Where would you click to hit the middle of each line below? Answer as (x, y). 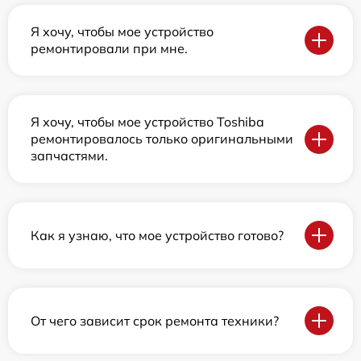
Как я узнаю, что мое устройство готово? (157, 235)
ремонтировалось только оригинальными (162, 139)
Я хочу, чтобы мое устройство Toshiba (147, 122)
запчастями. (69, 156)
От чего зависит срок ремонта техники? (155, 320)
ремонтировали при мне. (109, 49)
